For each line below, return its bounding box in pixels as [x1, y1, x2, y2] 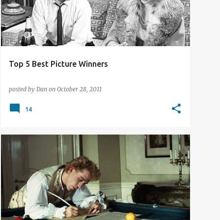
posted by [9, 85, 36, 93]
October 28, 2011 [57, 85, 102, 93]
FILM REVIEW [13, 149, 44, 155]
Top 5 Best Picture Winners [9, 59, 108, 68]
